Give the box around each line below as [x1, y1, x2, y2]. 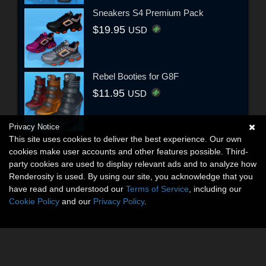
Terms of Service [126, 184, 189, 194]
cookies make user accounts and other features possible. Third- [9, 147, 248, 156]
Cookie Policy [9, 197, 59, 206]
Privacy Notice [9, 122, 59, 131]
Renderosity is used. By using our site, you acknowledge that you [9, 172, 253, 181]
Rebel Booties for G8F [93, 71, 179, 82]
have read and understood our [9, 184, 126, 194]
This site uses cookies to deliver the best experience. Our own [9, 134, 242, 144]
